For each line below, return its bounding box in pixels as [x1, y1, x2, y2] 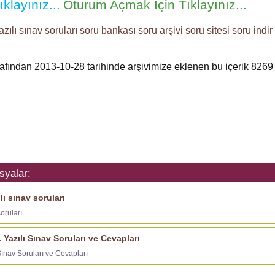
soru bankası [80, 25, 136, 36]
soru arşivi [138, 25, 183, 36]
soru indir [232, 25, 273, 36]
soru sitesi [185, 25, 230, 36]
